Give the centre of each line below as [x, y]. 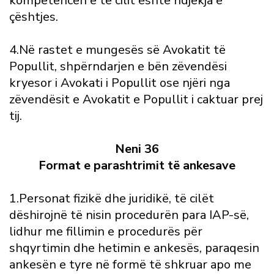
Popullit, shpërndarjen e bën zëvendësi [118, 66]
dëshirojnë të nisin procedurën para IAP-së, [129, 215]
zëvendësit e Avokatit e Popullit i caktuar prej [136, 99]
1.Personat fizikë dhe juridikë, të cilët [112, 198]
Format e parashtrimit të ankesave [137, 165]
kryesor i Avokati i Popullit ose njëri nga [120, 83]
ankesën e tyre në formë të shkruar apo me [130, 265]
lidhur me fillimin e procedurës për [106, 231]
